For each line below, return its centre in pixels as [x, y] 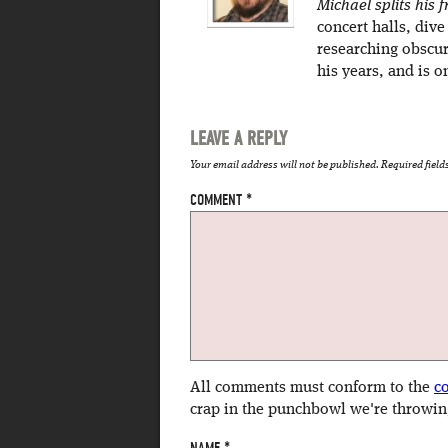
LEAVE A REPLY [238, 138]
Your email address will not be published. [284, 165]
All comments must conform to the [312, 388]
